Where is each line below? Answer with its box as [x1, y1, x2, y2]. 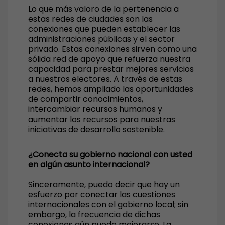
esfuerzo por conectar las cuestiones [28, 189, 175, 200]
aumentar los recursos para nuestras [28, 114, 175, 125]
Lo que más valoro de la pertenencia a [28, 3, 179, 15]
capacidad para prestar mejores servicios [28, 63, 194, 75]
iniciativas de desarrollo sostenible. [28, 124, 165, 135]
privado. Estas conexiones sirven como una [28, 43, 197, 55]
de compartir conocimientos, [28, 93, 143, 105]
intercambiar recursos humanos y [28, 103, 162, 115]
